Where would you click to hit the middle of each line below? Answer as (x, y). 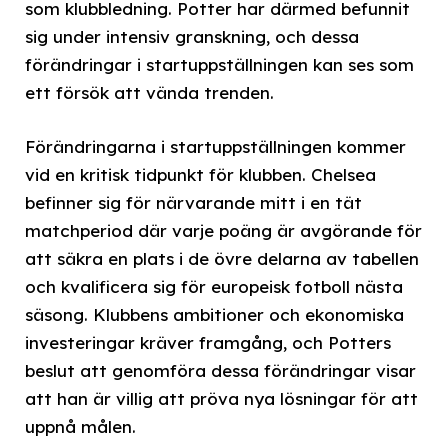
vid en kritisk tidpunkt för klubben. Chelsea (200, 174)
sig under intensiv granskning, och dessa (192, 36)
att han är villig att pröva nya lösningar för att (221, 398)
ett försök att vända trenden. (149, 92)
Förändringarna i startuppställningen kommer (215, 146)
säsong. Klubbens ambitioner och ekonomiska (214, 314)
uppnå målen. (80, 426)
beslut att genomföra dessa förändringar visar (220, 370)
